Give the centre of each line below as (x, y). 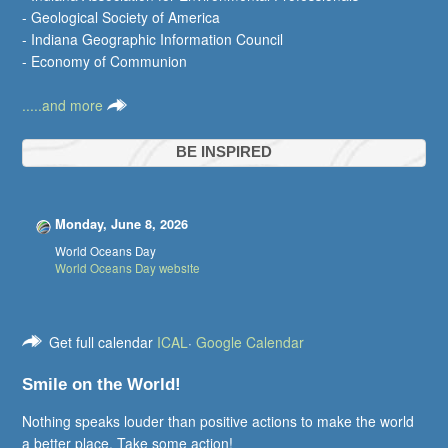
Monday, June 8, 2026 (121, 223)
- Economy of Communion (105, 61)
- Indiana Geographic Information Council (153, 39)
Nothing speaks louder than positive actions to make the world (218, 421)
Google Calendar (250, 342)
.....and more (65, 105)
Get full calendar (103, 342)
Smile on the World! (102, 385)
